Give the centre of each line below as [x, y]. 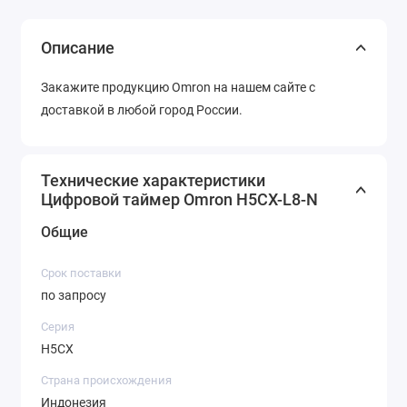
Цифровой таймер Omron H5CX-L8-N [179, 199]
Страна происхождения [106, 380]
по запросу [74, 296]
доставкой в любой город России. [142, 109]
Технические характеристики [153, 180]
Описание [78, 47]
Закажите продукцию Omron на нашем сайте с [178, 87]
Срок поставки [81, 273]
